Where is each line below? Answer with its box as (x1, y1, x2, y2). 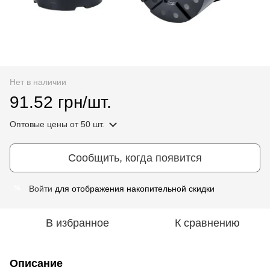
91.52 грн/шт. (10, 92, 111, 111)
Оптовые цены (10, 119, 67, 129)
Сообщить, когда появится (68, 151, 202, 164)
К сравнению (175, 216, 240, 229)
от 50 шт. (67, 119, 104, 129)
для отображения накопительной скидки (52, 183, 215, 193)
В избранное (45, 216, 109, 229)
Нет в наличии (10, 77, 66, 87)
